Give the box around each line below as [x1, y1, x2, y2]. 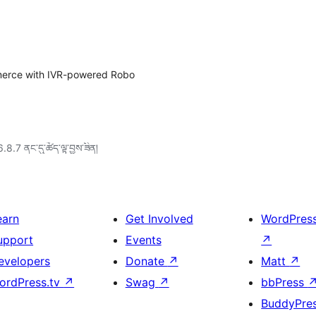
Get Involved [125, 212, 193, 226]
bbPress [261, 275, 308, 289]
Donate [125, 254, 168, 268]
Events [125, 233, 162, 247]
